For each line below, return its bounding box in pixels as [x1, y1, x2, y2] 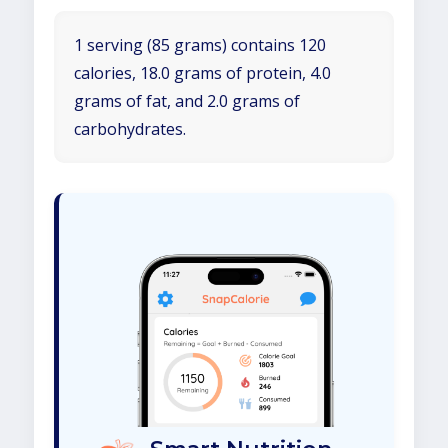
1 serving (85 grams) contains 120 [74, 34, 326, 56]
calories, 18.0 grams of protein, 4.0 [74, 62, 331, 84]
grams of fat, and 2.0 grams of [74, 90, 300, 112]
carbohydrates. [74, 118, 186, 140]
